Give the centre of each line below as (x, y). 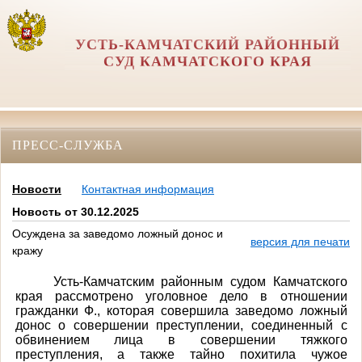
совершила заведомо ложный (254, 310)
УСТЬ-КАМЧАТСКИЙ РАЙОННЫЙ (207, 44)
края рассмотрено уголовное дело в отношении (181, 296)
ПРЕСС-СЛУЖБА (68, 145)
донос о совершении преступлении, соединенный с (181, 325)
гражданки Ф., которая (88, 310)
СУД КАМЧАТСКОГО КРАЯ (207, 61)
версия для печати (300, 242)
